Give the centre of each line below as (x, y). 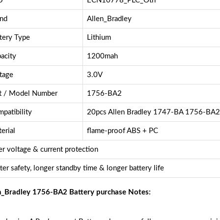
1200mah (102, 56)
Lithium (99, 38)
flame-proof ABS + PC (122, 131)
